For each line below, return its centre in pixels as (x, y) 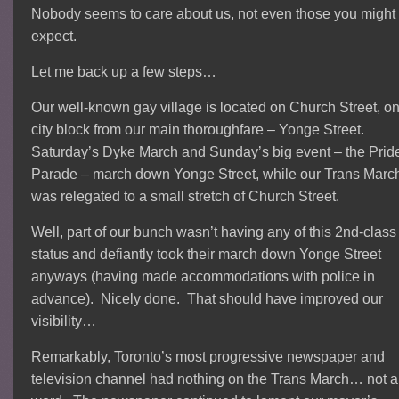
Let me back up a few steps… (124, 72)
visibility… (64, 322)
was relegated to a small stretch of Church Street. (186, 197)
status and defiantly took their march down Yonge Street (207, 255)
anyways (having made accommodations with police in (204, 277)
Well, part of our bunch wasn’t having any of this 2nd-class (214, 232)
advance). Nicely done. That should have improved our (208, 299)
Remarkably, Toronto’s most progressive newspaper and (208, 357)
